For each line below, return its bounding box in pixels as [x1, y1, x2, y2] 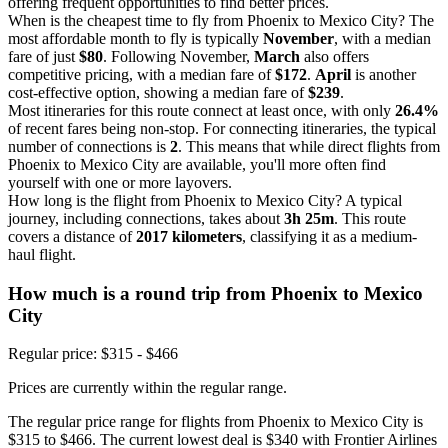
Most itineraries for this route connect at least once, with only [8, 101, 395, 119]
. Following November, [103, 47, 254, 65]
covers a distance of [8, 227, 136, 245]
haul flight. [8, 245, 76, 263]
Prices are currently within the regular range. [8, 379, 287, 397]
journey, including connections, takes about [8, 209, 284, 227]
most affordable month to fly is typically [8, 29, 263, 47]
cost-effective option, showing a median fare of [8, 83, 308, 101]
